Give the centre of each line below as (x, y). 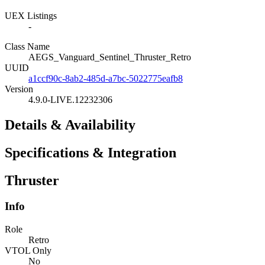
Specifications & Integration (91, 152)
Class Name (27, 46)
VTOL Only (28, 251)
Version (19, 89)
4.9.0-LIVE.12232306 (70, 99)
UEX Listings (31, 15)
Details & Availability (70, 125)
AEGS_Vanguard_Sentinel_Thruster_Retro (110, 57)
